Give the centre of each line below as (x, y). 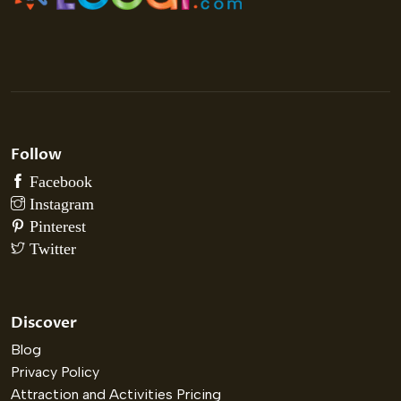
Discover (44, 323)
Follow (36, 155)
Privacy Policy (55, 372)
